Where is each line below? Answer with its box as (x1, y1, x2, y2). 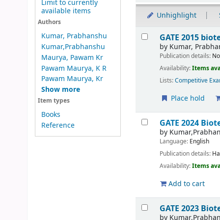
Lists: (160, 76, 174, 85)
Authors (37, 18, 61, 27)
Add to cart (166, 178, 205, 189)
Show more (41, 84, 80, 95)
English (190, 137, 210, 146)
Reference (41, 120, 75, 131)
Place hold (169, 93, 205, 104)
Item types (37, 96, 70, 105)
